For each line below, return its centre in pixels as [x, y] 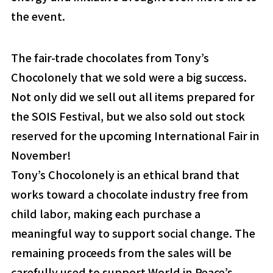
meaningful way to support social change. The [133, 233]
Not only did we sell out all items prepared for [133, 97]
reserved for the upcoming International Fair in [135, 136]
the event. [38, 16]
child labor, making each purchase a [105, 214]
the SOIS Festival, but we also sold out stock [128, 116]
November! [41, 155]
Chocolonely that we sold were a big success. [129, 77]
